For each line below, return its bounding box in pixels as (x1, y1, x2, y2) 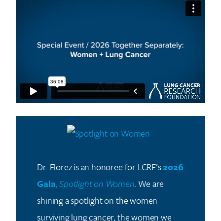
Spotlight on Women (59, 177, 135, 190)
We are (138, 177, 164, 190)
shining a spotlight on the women (37, 194, 158, 207)
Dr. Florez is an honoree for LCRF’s (37, 160, 163, 174)
